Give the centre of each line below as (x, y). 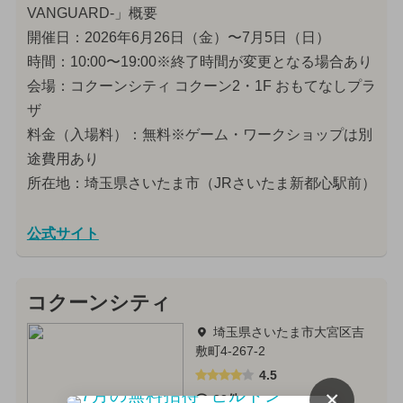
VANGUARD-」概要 (92, 13)
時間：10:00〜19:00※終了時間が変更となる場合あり (199, 62)
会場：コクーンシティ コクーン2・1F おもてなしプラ (201, 86)
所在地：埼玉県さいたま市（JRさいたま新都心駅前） (201, 184)
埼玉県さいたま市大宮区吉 (288, 332)
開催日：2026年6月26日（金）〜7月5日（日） (178, 38)
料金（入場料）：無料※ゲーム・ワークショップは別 (199, 135)
